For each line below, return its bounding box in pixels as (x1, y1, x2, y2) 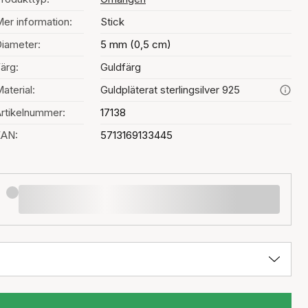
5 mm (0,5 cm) (100, 38, 171, 51)
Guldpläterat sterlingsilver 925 (100, 83, 240, 96)
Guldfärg (100, 60, 141, 74)
